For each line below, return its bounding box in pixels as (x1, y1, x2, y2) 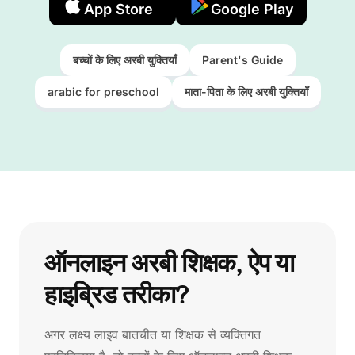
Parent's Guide (201, 53, 283, 67)
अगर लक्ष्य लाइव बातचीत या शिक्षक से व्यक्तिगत (44, 326, 261, 342)
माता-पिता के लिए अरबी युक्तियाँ (184, 85, 308, 98)
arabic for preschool (47, 85, 159, 98)
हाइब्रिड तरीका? (44, 280, 189, 309)
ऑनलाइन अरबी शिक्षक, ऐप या (44, 248, 294, 277)
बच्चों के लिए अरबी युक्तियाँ (72, 53, 177, 67)
